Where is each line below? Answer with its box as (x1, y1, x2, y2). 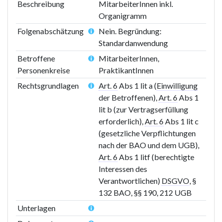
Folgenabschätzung (17, 26, 84, 36)
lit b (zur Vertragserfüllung (99, 104, 189, 114)
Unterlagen (17, 203, 56, 213)
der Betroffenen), (99, 92, 159, 102)
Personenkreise (17, 65, 70, 75)
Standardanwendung (99, 38, 168, 48)
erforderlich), (99, 116, 145, 126)
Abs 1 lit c (164, 116, 199, 126)
